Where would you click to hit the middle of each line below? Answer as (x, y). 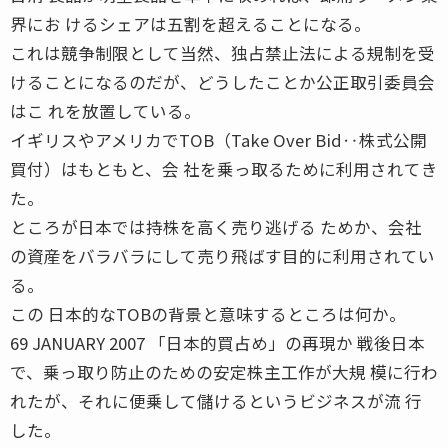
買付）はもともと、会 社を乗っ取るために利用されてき (224, 168)
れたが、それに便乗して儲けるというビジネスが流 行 (216, 400)
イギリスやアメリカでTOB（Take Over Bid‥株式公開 (218, 139)
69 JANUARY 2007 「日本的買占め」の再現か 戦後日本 (217, 342)
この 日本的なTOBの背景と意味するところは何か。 (208, 313)
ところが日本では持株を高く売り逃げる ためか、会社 (216, 226)
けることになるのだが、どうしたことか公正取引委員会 (222, 81)
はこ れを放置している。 (105, 110)
